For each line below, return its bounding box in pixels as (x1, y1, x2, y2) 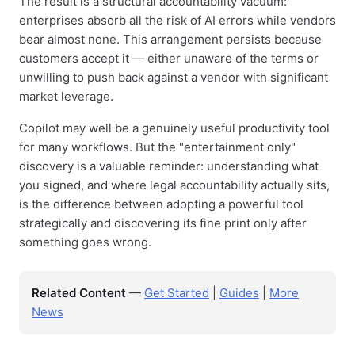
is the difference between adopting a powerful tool (19, 197, 303, 212)
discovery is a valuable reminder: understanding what (19, 158, 319, 174)
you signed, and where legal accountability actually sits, (19, 177, 330, 193)
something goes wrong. (19, 235, 151, 250)
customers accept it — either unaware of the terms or (19, 51, 319, 66)
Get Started (144, 285, 209, 300)
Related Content (32, 285, 126, 300)
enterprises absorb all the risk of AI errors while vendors (19, 13, 336, 28)
